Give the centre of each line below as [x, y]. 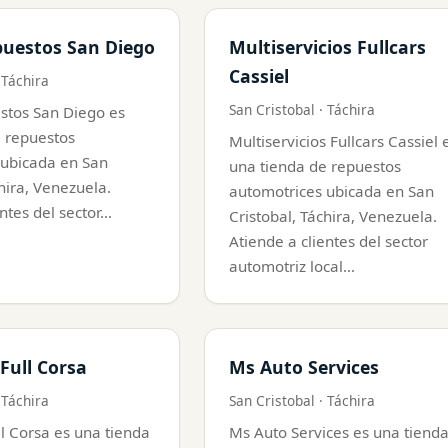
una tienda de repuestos [315, 165]
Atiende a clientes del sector [328, 240]
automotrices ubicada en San [331, 190]
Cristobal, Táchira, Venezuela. [333, 215]
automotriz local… [292, 265]
